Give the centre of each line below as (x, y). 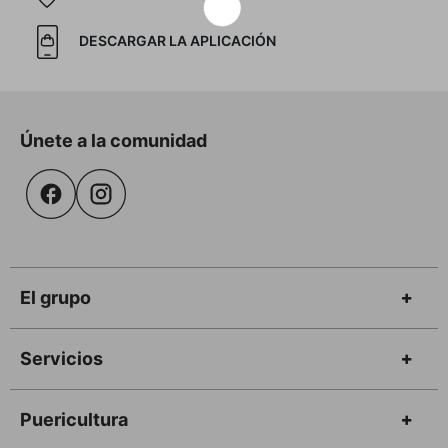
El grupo (55, 298)
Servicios (61, 359)
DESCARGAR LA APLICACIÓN (178, 41)
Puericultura (74, 420)
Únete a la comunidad (113, 141)
